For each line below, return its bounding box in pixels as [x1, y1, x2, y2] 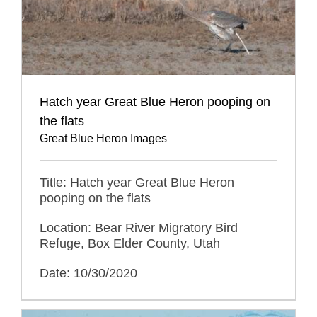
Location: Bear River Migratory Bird [40, 220, 238, 235]
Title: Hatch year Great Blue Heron [40, 175, 234, 190]
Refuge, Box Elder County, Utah [40, 236, 220, 250]
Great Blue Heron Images [40, 132, 167, 144]
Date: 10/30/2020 [40, 265, 137, 280]
